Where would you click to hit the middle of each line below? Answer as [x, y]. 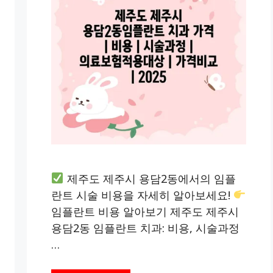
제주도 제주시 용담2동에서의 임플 [150, 178]
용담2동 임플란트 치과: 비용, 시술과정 [145, 228]
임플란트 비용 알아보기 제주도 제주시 [145, 211]
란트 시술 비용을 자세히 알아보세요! [142, 195]
